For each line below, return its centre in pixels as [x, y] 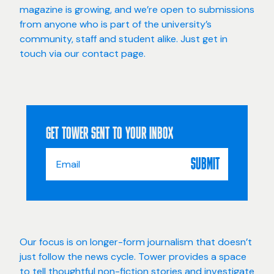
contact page [113, 54]
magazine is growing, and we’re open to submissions [137, 9]
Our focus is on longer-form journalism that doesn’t [135, 242]
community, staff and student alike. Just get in [123, 39]
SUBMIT [205, 165]
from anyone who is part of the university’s [115, 24]
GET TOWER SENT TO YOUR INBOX [110, 134]
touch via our [50, 54]
